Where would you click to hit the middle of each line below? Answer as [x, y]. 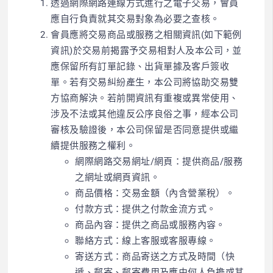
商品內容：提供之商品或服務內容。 [150, 225]
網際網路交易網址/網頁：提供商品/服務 [159, 161]
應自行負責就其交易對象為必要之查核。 [135, 19]
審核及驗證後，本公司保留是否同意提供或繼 [145, 129]
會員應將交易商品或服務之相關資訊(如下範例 [146, 34]
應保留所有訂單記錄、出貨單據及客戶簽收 [140, 66]
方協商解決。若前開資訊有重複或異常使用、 [145, 98]
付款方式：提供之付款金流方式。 [146, 209]
